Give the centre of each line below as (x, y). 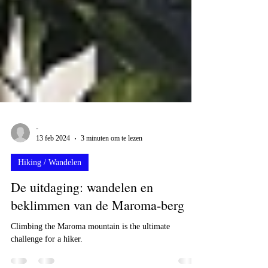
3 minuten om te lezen (112, 186)
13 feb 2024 (53, 186)
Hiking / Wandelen (50, 210)
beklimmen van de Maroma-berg (98, 253)
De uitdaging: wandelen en (82, 235)
